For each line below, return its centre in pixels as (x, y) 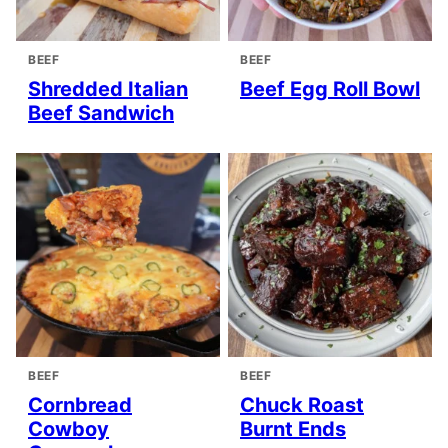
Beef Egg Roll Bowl (330, 89)
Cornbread (80, 405)
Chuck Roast (302, 405)
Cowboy (68, 429)
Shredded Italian (108, 89)
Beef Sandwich (101, 113)
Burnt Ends (293, 429)
